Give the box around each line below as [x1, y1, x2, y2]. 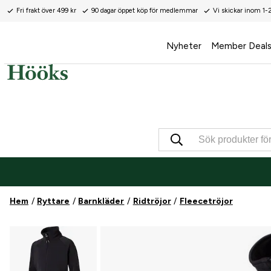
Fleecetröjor [179, 196, 233, 207]
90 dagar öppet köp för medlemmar [91, 7, 198, 15]
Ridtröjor [132, 196, 171, 207]
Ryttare [37, 196, 70, 207]
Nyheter [166, 41, 201, 51]
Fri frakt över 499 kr [16, 7, 76, 15]
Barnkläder [78, 196, 125, 207]
